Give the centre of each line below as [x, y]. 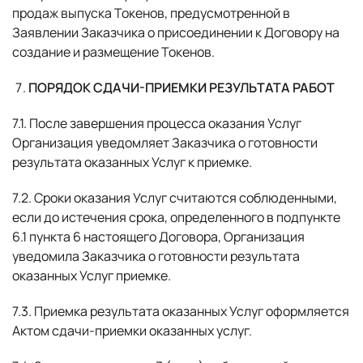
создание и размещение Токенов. [113, 52]
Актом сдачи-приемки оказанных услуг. [132, 331]
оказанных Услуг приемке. [92, 275]
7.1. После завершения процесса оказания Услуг [157, 123]
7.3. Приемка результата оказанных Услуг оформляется [181, 311]
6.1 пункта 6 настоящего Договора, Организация [158, 237]
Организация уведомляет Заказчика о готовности [165, 143]
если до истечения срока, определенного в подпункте [176, 217]
